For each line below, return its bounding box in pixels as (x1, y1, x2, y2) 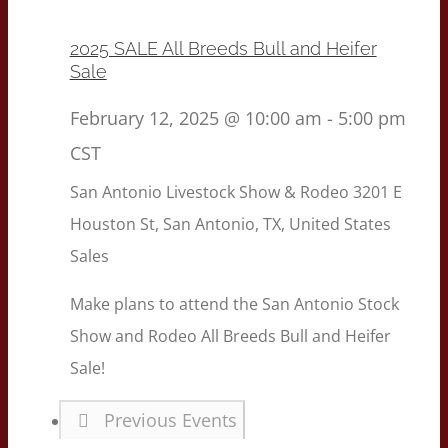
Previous (104, 408, 183, 433)
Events (182, 408, 238, 433)
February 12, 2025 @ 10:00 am (69, 105, 322, 130)
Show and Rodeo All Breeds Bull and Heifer (69, 325, 391, 348)
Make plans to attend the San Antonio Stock (69, 293, 399, 316)
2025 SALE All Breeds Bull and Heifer (69, 37, 377, 59)
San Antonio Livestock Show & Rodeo (69, 181, 353, 204)
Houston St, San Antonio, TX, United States (69, 213, 391, 236)
